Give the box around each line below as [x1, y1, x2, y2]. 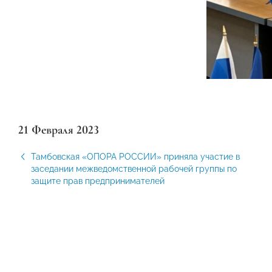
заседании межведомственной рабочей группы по [31, 163, 237, 174]
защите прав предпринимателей [31, 175, 165, 186]
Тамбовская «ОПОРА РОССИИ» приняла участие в [31, 151, 240, 161]
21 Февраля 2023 [18, 122, 99, 137]
